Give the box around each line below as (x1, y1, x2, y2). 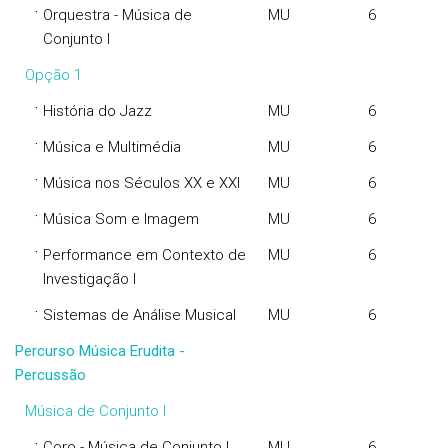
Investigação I (43, 270, 136, 288)
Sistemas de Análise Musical (43, 306, 236, 324)
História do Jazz (43, 102, 152, 120)
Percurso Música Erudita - (15, 342, 185, 360)
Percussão (15, 366, 86, 384)
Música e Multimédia (43, 138, 181, 156)
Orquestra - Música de (43, 6, 192, 24)
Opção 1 (25, 66, 82, 84)
